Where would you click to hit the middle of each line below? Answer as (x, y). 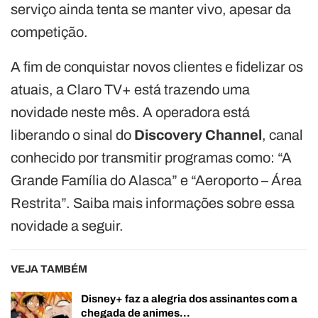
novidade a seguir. (67, 225)
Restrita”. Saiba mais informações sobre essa (153, 203)
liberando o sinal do (72, 135)
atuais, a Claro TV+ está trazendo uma (130, 89)
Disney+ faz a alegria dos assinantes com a (189, 298)
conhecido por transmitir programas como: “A (151, 157)
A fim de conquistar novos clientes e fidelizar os (157, 66)
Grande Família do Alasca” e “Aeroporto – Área (156, 180)
